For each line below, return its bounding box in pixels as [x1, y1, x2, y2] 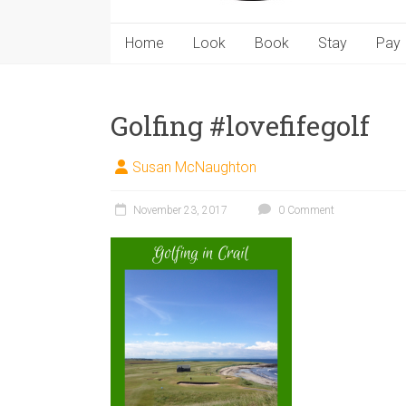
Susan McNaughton [132, 159, 256, 176]
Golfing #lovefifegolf [111, 108, 370, 143]
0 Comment [275, 204, 334, 217]
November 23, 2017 [133, 204, 227, 217]
